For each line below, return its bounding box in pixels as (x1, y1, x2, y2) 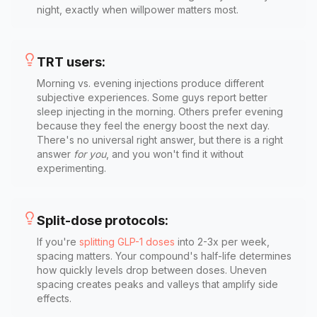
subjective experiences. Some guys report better (37, 91, 267, 103)
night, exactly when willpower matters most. (37, 3, 238, 16)
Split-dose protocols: (37, 212, 168, 228)
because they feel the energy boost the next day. (37, 119, 270, 132)
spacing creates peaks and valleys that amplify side (37, 277, 278, 290)
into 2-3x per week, (178, 235, 270, 248)
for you (74, 147, 106, 160)
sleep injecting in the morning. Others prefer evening (37, 105, 283, 117)
